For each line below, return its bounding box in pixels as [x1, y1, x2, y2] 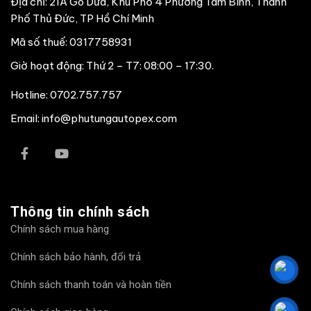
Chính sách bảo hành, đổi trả [10, 250, 141, 263]
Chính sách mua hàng [10, 222, 109, 235]
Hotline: [10, 87, 50, 101]
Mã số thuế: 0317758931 [10, 35, 132, 49]
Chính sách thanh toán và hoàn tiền [10, 278, 171, 291]
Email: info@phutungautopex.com [10, 111, 177, 125]
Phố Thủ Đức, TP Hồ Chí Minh [10, 11, 154, 25]
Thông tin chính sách [10, 203, 149, 220]
